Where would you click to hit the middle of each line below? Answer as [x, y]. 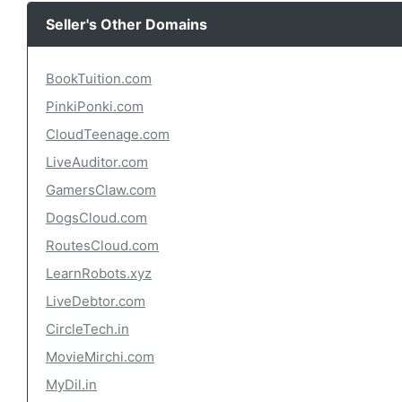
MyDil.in [71, 385]
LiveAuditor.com [97, 162]
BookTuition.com [99, 79]
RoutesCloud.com [102, 245]
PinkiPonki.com [95, 106]
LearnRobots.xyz [99, 273]
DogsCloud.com [96, 218]
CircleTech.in [87, 329]
